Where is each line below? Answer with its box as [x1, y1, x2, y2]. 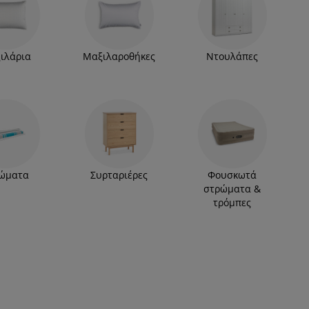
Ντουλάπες [206, 50, 259, 63]
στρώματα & [203, 182, 261, 195]
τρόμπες [213, 196, 252, 209]
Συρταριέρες [90, 168, 148, 181]
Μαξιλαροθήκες [83, 50, 155, 63]
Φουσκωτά [208, 168, 257, 181]
